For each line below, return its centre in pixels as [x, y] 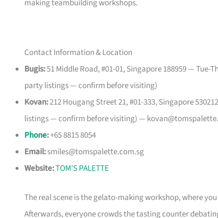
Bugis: [35, 69]
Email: [35, 152]
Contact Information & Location [78, 53]
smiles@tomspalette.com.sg [96, 152]
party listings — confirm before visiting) [91, 86]
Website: [39, 169]
